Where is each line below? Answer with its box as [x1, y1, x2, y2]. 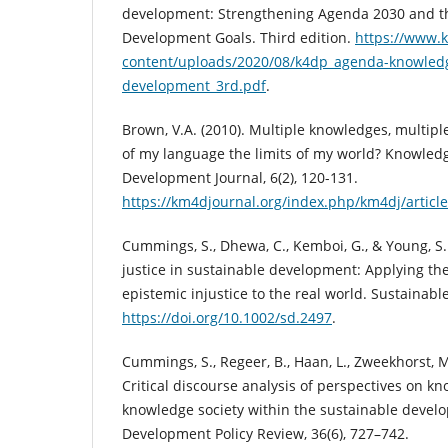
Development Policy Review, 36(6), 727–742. [122, 424, 409, 444]
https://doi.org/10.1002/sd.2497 [122, 308, 332, 328]
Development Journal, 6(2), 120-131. [122, 168, 358, 188]
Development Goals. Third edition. [122, 28, 355, 48]
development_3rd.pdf [122, 76, 266, 96]
